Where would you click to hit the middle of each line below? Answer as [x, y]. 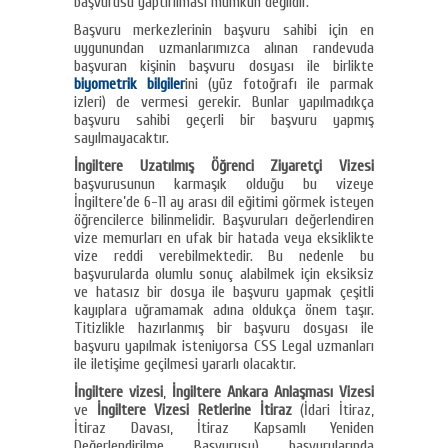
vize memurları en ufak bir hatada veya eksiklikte [224, 237]
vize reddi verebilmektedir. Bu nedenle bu [224, 255]
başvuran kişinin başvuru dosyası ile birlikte [224, 65]
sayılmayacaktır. [121, 137]
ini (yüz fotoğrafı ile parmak [279, 83]
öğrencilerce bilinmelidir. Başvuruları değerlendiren [224, 219]
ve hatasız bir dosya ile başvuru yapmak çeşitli [224, 291]
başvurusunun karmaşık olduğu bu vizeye [224, 183]
